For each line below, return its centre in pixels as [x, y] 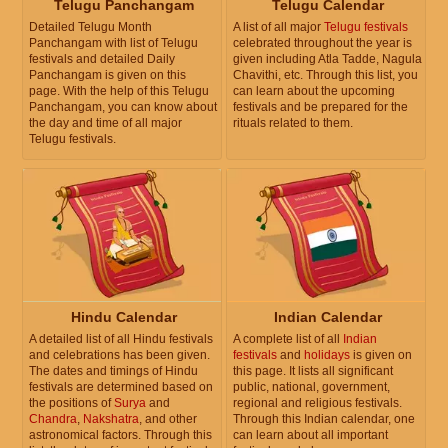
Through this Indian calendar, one [324, 418]
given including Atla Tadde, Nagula [327, 59]
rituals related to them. [293, 123]
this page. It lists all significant [313, 370]
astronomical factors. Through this [120, 434]
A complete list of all [288, 338]
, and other [168, 418]
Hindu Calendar [124, 316]
